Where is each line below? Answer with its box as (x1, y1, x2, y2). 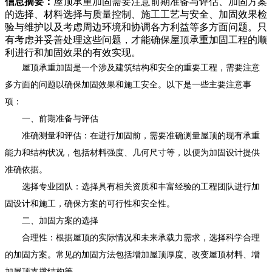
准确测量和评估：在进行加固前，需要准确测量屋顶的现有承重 (5, 131, 260, 140)
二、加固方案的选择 (5, 216, 98, 225)
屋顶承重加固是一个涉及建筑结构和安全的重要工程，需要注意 (5, 63, 260, 72)
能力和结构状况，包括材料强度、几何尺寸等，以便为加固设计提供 (5, 148, 260, 157)
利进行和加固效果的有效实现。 (5, 47, 141, 58)
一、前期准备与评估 (5, 114, 98, 123)
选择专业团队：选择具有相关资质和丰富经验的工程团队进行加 (5, 182, 260, 191)
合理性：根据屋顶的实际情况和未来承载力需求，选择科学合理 (5, 233, 260, 242)
